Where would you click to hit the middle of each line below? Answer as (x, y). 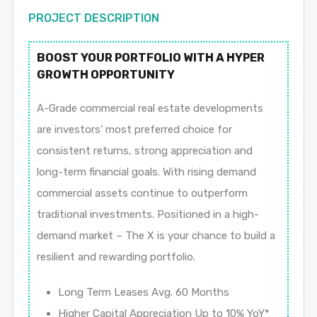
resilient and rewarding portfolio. (116, 257)
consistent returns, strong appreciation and (145, 151)
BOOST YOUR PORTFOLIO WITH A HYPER (151, 58)
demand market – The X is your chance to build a (156, 236)
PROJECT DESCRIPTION (94, 18)
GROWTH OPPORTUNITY (106, 75)
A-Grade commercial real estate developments (150, 109)
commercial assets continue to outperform (142, 194)
